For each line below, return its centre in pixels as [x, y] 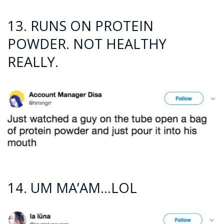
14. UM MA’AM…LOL [72, 188]
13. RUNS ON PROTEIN [80, 25]
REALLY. [33, 61]
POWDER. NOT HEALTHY [87, 43]
